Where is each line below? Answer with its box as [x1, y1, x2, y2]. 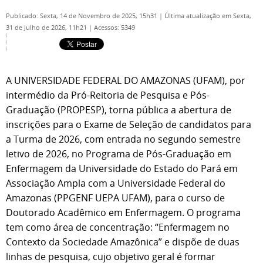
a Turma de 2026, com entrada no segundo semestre [6, 133, 241, 146]
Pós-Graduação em [146, 147, 231, 160]
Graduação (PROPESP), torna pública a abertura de [6, 103, 231, 116]
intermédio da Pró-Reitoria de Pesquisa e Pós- [6, 89, 210, 102]
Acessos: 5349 [94, 23, 135, 32]
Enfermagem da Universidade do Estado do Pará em [6, 162, 238, 175]
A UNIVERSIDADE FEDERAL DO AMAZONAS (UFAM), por [6, 74, 245, 87]
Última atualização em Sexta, [164, 12, 251, 20]
